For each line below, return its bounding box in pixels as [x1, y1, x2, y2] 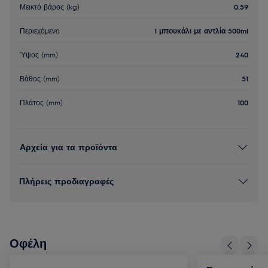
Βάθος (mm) [20, 73, 60, 83]
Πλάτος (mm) [20, 98, 63, 107]
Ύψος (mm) [20, 49, 58, 59]
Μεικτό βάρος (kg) [20, 1, 80, 11]
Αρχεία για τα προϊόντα [20, 141, 117, 152]
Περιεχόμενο [20, 25, 60, 35]
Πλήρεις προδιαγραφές [19, 175, 114, 186]
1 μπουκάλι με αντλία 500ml [154, 25, 248, 35]
